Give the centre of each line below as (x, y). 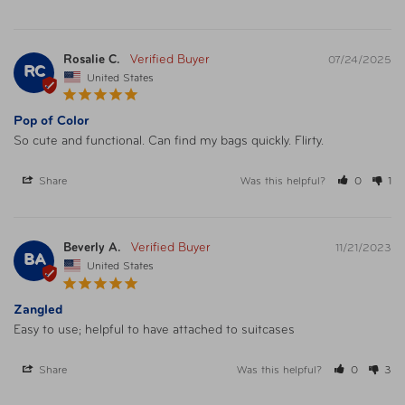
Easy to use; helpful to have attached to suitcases (154, 330)
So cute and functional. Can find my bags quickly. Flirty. (170, 142)
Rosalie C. (92, 60)
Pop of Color (52, 122)
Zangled (38, 310)
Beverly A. (92, 249)
